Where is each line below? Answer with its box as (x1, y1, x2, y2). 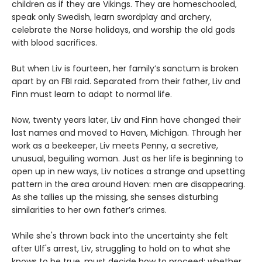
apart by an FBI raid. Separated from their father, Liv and (12, 75, 240, 88)
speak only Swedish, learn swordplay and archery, (12, 11, 212, 23)
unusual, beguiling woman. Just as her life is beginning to (12, 153, 243, 165)
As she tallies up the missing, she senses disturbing (12, 191, 218, 204)
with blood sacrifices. (12, 37, 97, 49)
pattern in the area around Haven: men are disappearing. (12, 178, 245, 191)
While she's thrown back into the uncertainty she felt (12, 230, 228, 242)
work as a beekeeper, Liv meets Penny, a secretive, (12, 140, 218, 152)
